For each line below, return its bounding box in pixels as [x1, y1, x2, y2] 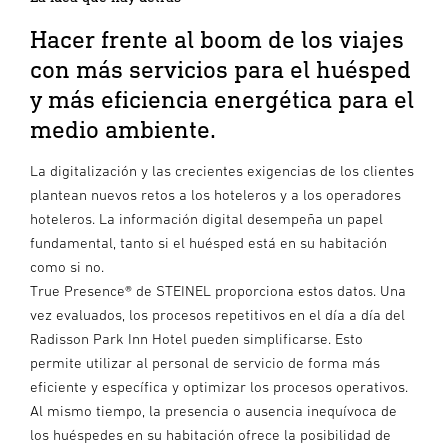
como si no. [30, 258, 104, 275]
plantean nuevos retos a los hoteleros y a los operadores [30, 186, 401, 203]
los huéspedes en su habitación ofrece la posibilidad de [30, 426, 391, 443]
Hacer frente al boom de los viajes [30, 24, 404, 53]
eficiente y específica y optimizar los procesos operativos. [30, 378, 408, 395]
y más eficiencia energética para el [30, 84, 414, 113]
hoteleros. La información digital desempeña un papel [30, 210, 383, 227]
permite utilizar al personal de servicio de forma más [30, 354, 380, 371]
